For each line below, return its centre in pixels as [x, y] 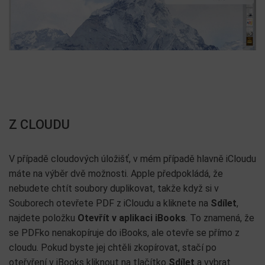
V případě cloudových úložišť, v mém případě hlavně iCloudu [132, 159]
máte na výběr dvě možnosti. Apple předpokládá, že [116, 174]
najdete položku [43, 218]
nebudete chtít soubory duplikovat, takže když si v [114, 188]
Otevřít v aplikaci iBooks [132, 218]
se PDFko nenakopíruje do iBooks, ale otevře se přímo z [124, 233]
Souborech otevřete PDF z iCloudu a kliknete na [110, 203]
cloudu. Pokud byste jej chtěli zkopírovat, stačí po [113, 248]
